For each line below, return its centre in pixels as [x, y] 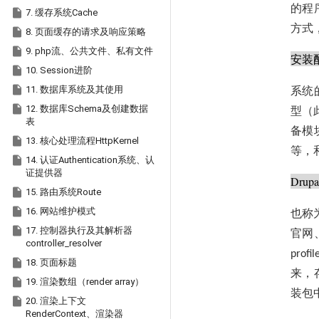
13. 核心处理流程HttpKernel [82, 141]
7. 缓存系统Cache [62, 12]
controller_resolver [64, 243]
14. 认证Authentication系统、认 [90, 160]
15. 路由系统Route [63, 192]
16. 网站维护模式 [61, 211]
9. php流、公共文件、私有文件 [89, 51]
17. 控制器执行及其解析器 [79, 230]
